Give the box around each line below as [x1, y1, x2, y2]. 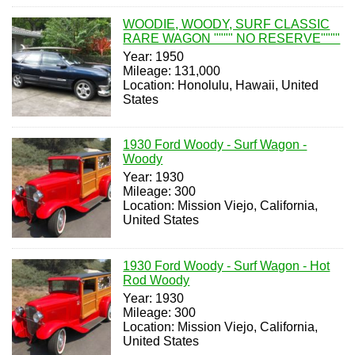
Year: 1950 [123, 50, 185, 63]
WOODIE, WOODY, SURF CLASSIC [123, 17, 330, 31]
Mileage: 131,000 [123, 64, 221, 78]
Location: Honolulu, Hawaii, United [123, 78, 319, 92]
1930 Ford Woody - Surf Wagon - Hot [123, 258, 330, 273]
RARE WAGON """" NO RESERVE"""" [123, 32, 341, 45]
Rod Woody [123, 273, 190, 287]
